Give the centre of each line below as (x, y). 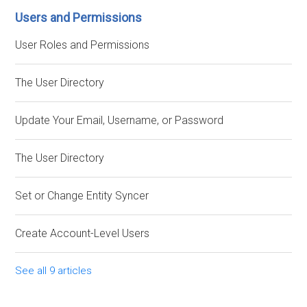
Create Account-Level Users (83, 233)
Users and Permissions (79, 17)
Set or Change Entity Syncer (82, 196)
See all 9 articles (54, 271)
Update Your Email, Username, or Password (120, 120)
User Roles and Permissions (83, 45)
